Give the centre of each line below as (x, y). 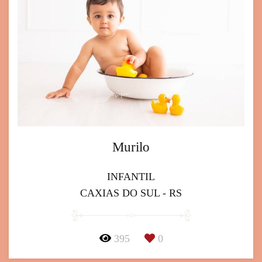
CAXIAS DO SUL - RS (131, 193)
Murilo (131, 147)
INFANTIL (131, 176)
